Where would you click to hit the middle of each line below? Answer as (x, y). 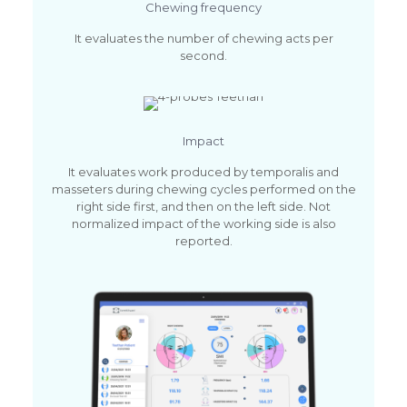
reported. (203, 241)
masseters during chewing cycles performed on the (203, 189)
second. (203, 56)
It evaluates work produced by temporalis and (203, 172)
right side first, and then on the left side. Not (203, 207)
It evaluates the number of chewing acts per (203, 39)
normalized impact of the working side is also (203, 224)
